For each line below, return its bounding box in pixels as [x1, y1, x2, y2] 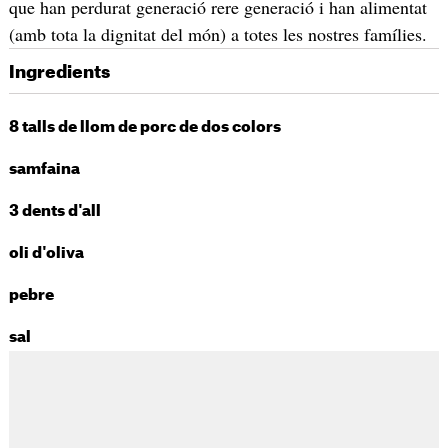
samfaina [8, 162, 86, 178]
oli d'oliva [8, 246, 90, 262]
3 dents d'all [8, 204, 101, 220]
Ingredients [8, 64, 110, 82]
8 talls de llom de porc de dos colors [8, 120, 281, 136]
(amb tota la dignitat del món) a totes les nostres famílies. [8, 22, 427, 47]
